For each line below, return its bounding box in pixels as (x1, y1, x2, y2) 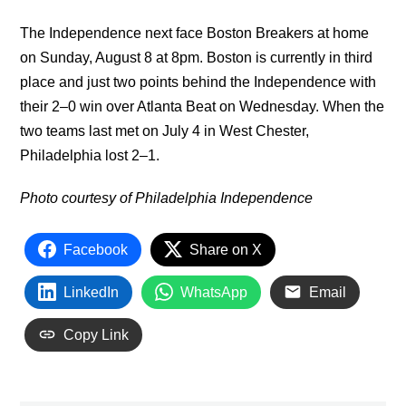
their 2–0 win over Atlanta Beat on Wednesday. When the (20, 98, 385, 114)
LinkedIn (63, 284, 120, 300)
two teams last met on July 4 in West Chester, (20, 122, 310, 139)
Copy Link (63, 326, 130, 343)
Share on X (189, 241, 263, 257)
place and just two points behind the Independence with (20, 73, 377, 90)
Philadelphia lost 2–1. (20, 147, 160, 163)
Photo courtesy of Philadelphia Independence (20, 189, 314, 206)
